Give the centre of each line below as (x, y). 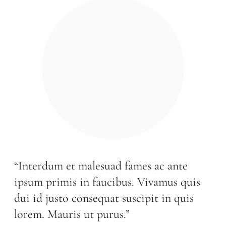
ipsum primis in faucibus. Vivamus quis (107, 182)
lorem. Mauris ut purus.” (72, 214)
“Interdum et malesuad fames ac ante (101, 166)
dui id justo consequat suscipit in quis (104, 198)
